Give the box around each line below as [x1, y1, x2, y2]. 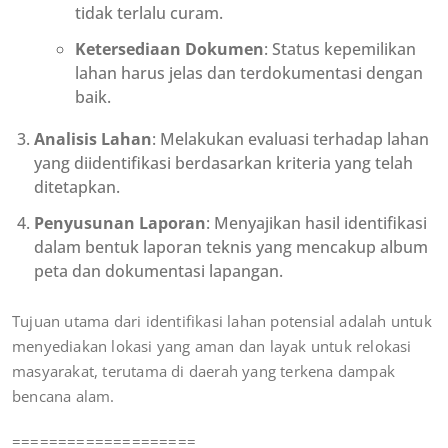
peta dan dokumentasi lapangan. [34, 260, 287, 283]
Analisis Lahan [34, 128, 152, 151]
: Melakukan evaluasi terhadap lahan [152, 128, 429, 151]
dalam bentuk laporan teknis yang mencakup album [34, 236, 428, 259]
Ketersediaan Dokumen [75, 38, 265, 61]
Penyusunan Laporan [34, 212, 206, 235]
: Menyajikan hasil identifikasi [206, 212, 427, 235]
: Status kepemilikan [264, 38, 417, 61]
